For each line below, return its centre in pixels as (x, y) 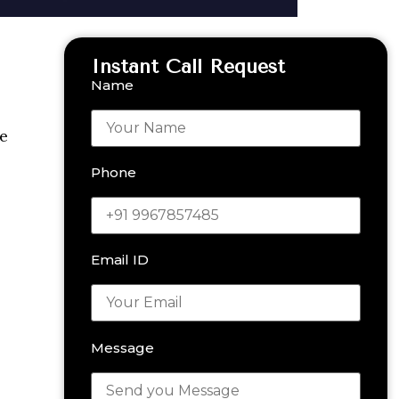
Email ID (119, 260)
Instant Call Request (187, 66)
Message (122, 347)
